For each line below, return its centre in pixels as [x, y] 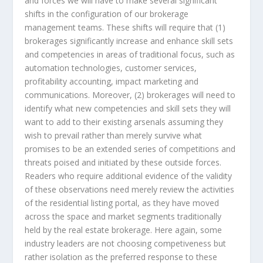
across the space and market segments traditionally [123, 217]
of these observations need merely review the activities [130, 190]
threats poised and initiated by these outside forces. [123, 163]
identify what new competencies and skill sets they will [128, 109]
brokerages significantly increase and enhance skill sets [129, 41]
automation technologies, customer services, [111, 68]
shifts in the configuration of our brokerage [107, 14]
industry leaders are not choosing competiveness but [126, 244]
